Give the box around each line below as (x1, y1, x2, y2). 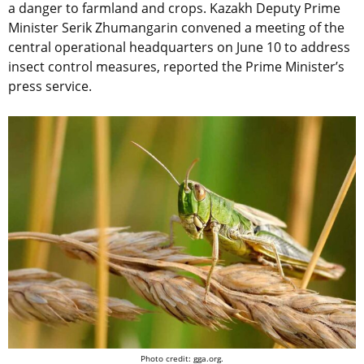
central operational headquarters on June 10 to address (8, 38, 350, 57)
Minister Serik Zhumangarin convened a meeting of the (8, 19, 344, 37)
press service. (8, 77, 92, 96)
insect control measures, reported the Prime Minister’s (8, 58, 344, 76)
